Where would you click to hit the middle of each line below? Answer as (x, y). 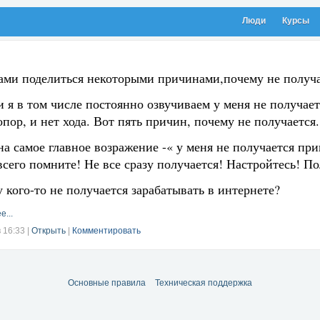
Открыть (49, 231)
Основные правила (107, 283)
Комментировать (106, 231)
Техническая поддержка (204, 283)
